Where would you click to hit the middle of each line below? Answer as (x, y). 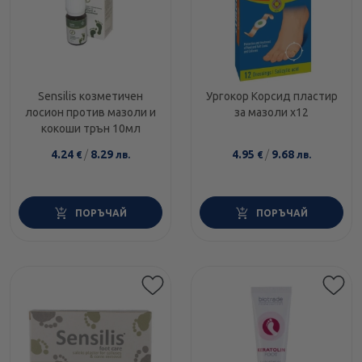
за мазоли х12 (271, 113)
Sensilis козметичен (90, 97)
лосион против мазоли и (90, 113)
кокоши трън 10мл (90, 129)
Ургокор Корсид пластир (271, 97)
